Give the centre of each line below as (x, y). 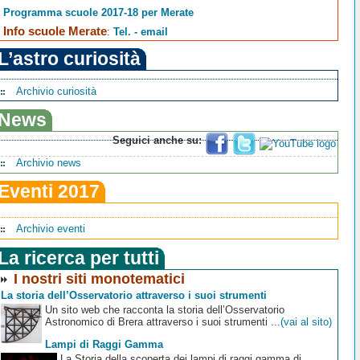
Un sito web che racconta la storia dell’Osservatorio (164, 310)
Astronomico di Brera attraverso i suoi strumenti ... (162, 322)
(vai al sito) (306, 322)
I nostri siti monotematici (100, 279)
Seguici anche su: (157, 140)
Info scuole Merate (55, 31)
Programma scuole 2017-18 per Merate (99, 12)
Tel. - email (141, 31)
